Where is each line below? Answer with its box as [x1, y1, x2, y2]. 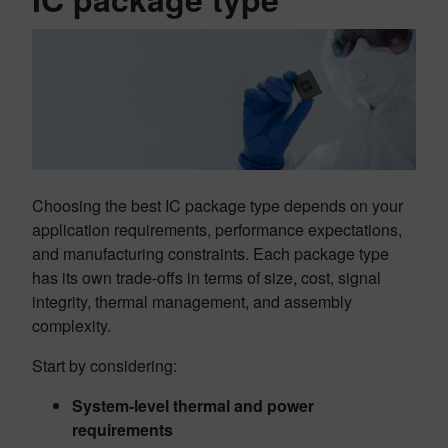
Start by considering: [32, 354, 177, 378]
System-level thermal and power [72, 394, 314, 418]
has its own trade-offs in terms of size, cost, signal [32, 266, 381, 290]
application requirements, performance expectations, [32, 218, 402, 242]
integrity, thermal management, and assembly [32, 290, 352, 314]
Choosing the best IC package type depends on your [32, 194, 403, 218]
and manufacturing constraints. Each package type [32, 242, 389, 266]
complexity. [32, 314, 111, 338]
